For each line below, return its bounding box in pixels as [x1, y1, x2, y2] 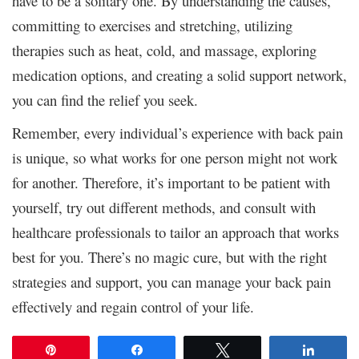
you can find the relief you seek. [12, 89, 198, 110]
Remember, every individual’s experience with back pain [12, 122, 343, 143]
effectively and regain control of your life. [12, 296, 254, 317]
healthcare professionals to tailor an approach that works [12, 221, 339, 242]
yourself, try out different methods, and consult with [12, 196, 316, 217]
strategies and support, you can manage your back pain [12, 271, 331, 292]
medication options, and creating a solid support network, [12, 64, 347, 85]
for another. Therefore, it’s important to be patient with [12, 171, 330, 192]
